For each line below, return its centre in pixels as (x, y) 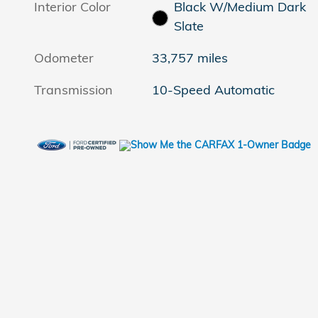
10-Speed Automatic (214, 90)
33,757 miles (190, 58)
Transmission (73, 90)
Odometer (64, 58)
